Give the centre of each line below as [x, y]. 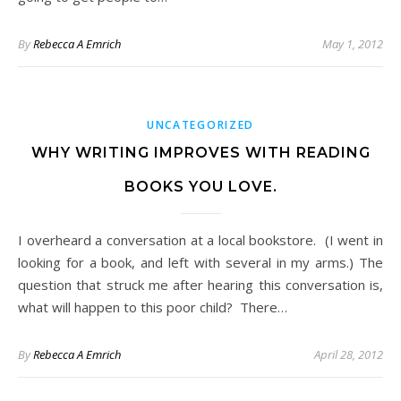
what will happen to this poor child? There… [153, 307]
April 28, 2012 [349, 355]
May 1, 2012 [353, 44]
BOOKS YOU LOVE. [200, 187]
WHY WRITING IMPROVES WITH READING [200, 153]
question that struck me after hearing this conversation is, [200, 285]
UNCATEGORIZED [200, 125]
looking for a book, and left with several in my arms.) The [200, 263]
